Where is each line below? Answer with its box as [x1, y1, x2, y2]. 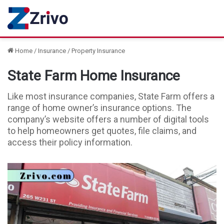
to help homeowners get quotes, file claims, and [7, 125, 196, 136]
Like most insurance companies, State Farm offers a [7, 91, 214, 101]
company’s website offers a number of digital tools [7, 114, 209, 124]
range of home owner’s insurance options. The [7, 102, 191, 113]
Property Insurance [71, 47, 125, 54]
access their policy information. [7, 137, 132, 147]
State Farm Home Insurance [7, 67, 180, 84]
